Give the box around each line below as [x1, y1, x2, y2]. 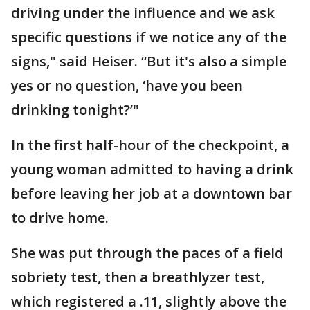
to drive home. [11, 208, 112, 227]
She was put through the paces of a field [11, 244, 284, 262]
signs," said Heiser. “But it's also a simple [11, 52, 286, 71]
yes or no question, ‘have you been [11, 76, 243, 95]
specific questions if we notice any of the [11, 28, 286, 46]
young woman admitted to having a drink [11, 160, 293, 179]
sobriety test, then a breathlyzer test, [11, 268, 264, 286]
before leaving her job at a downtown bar [11, 184, 292, 203]
